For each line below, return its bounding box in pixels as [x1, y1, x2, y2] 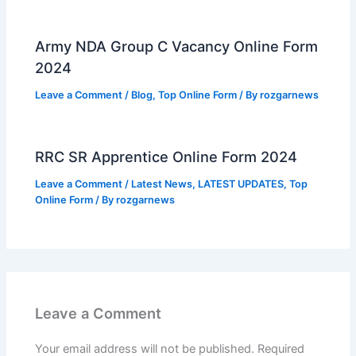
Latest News [131, 178, 193, 191]
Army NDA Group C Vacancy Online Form [35, 37, 319, 56]
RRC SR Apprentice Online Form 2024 [35, 148, 298, 166]
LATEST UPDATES [198, 178, 284, 191]
